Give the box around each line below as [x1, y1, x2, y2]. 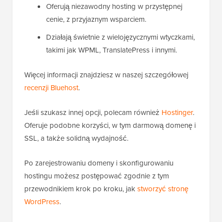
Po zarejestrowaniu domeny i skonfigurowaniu [24, 158, 173, 168]
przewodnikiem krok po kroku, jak [24, 183, 137, 194]
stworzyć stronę [137, 183, 188, 194]
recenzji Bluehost [24, 82, 78, 93]
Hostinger [162, 107, 193, 118]
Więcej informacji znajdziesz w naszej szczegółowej [24, 69, 188, 80]
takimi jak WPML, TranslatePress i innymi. [46, 45, 177, 55]
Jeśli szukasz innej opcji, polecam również [24, 107, 162, 118]
